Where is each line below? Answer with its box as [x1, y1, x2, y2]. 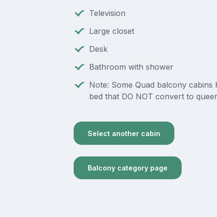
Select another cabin [87, 129, 160, 138]
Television [89, 8, 125, 18]
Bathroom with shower [89, 62, 173, 72]
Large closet [89, 26, 134, 36]
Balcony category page [87, 164, 168, 172]
